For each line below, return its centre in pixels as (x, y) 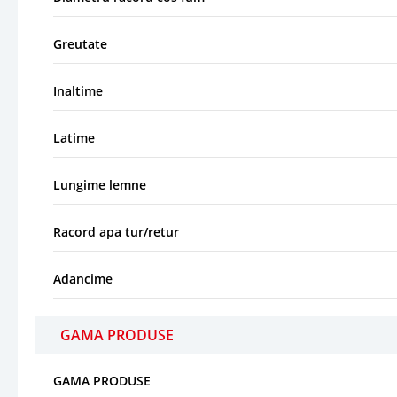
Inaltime (78, 90)
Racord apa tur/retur (116, 231)
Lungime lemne (100, 184)
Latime (74, 137)
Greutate (80, 43)
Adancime (83, 278)
